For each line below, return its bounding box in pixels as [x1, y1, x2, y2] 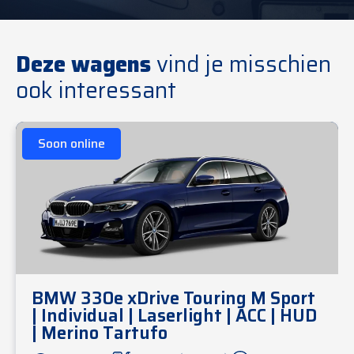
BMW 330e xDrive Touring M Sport [32, 284, 315, 313]
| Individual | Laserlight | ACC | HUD [32, 302, 317, 330]
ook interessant [16, 73, 176, 108]
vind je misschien [151, 47, 331, 82]
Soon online [38, 133, 105, 153]
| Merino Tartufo [32, 319, 168, 348]
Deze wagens [16, 47, 151, 82]
